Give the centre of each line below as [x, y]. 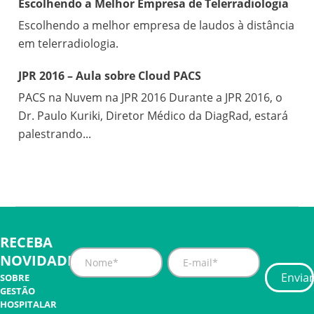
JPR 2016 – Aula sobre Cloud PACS [110, 76]
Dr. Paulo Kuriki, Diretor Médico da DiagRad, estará [153, 116]
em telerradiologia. [69, 43]
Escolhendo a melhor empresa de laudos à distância [157, 25]
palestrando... [55, 134]
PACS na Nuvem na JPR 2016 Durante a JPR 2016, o [151, 97]
